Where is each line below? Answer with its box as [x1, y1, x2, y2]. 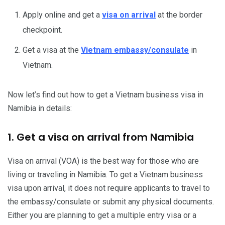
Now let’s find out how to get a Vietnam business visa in [8, 89, 203, 99]
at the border [158, 10, 202, 20]
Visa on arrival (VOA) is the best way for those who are [8, 156, 199, 166]
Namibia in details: [8, 103, 72, 113]
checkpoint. [23, 25, 62, 35]
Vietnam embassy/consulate [81, 45, 189, 55]
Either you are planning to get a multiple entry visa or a [8, 210, 196, 220]
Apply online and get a [23, 10, 102, 20]
